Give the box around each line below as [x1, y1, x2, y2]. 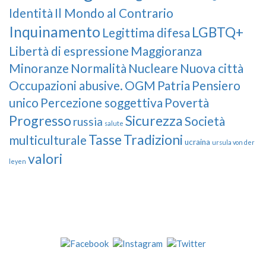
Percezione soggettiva [40, 95, 163, 110]
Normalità [71, 61, 126, 76]
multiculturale [9, 132, 87, 148]
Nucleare [128, 61, 178, 76]
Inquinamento [9, 23, 100, 41]
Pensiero [192, 78, 240, 93]
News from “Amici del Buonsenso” [68, 206, 198, 217]
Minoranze [9, 61, 69, 76]
